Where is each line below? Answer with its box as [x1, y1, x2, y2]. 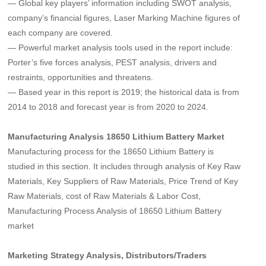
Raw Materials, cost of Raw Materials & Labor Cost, [8, 191, 201, 201]
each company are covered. [8, 28, 113, 38]
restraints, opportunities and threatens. [8, 72, 154, 83]
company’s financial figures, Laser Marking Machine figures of [8, 13, 240, 23]
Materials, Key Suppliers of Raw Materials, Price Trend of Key [8, 176, 239, 186]
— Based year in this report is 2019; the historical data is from [8, 87, 240, 97]
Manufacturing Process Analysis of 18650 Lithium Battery [8, 206, 222, 216]
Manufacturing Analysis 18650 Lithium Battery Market [8, 132, 225, 142]
